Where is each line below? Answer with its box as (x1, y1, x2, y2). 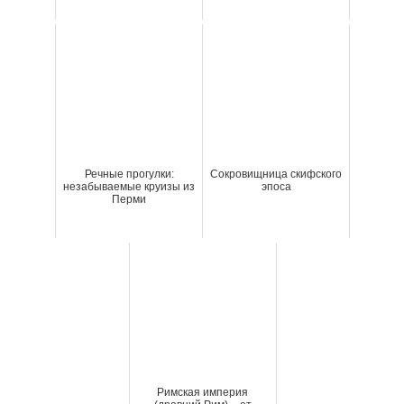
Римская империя (157, 386, 248, 399)
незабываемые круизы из (63, 180, 195, 194)
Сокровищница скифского (210, 168, 342, 181)
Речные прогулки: (84, 168, 174, 181)
